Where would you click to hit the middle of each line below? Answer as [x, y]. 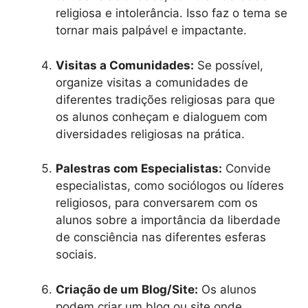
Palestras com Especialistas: [139, 169]
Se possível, [229, 65]
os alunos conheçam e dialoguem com [162, 117]
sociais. [76, 255]
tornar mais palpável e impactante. [151, 31]
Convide [246, 169]
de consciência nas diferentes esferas [161, 238]
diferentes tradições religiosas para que [165, 99]
